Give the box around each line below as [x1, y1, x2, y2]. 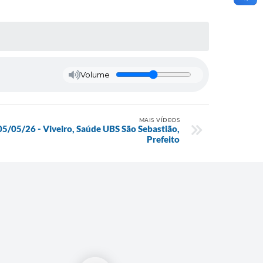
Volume [80, 70, 110, 80]
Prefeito [147, 134, 180, 145]
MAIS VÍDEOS [139, 116, 180, 124]
